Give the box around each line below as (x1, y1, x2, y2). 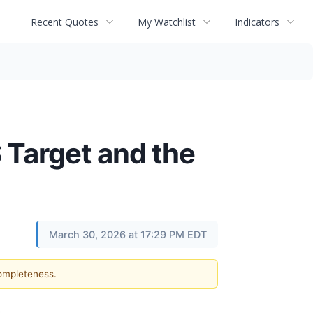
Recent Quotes (31, 15, 99, 29)
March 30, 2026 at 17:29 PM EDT (49, 228, 207, 240)
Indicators (235, 15, 279, 29)
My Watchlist (138, 15, 196, 29)
